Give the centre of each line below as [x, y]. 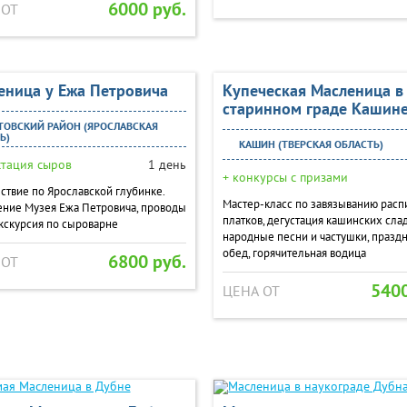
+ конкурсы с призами [286, 177]
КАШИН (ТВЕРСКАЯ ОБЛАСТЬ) [310, 144]
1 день [166, 164]
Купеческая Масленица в [313, 90]
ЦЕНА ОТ [252, 291]
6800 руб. [148, 262]
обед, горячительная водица [295, 253]
